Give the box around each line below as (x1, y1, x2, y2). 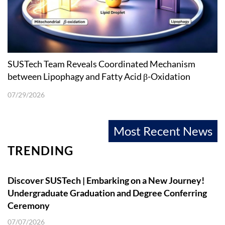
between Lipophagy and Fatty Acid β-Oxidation (8, 71, 190, 82)
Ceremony (8, 200, 50, 211)
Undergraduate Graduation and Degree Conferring (8, 187, 207, 199)
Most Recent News (114, 124, 212, 139)
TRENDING (8, 143, 73, 158)
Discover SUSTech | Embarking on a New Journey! (8, 175, 204, 186)
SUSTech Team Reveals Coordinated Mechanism (8, 58, 195, 70)
